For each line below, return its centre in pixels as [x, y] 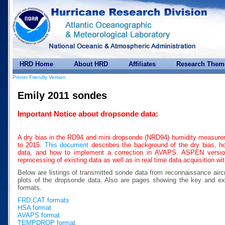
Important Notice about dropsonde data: [88, 114]
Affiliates [142, 64]
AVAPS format [39, 215]
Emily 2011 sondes [62, 96]
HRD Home [36, 64]
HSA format [34, 207]
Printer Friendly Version [39, 77]
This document [67, 145]
